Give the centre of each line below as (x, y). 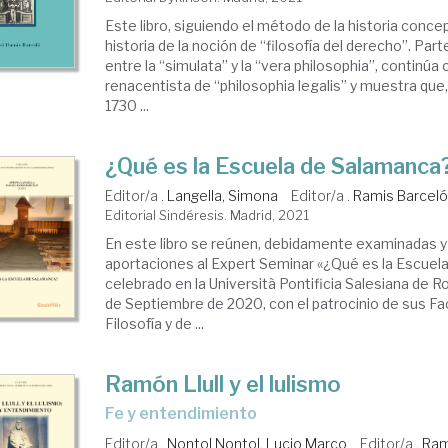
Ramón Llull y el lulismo (223, 384)
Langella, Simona (223, 195)
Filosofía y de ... (155, 323)
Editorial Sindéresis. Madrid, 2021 (207, 215)
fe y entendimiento (186, 413)
